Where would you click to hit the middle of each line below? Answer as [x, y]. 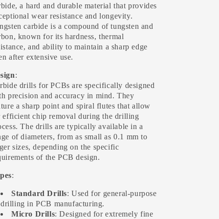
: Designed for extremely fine [104, 214]
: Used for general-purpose [112, 193]
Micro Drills [33, 214]
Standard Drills [39, 193]
